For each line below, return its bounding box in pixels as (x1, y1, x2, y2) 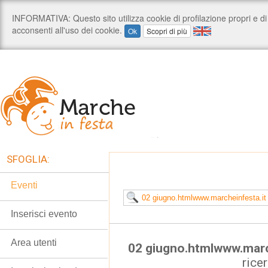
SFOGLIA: (7, 153, 50, 165)
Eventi (11, 180, 38, 190)
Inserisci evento (11, 209, 77, 219)
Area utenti (11, 237, 57, 248)
